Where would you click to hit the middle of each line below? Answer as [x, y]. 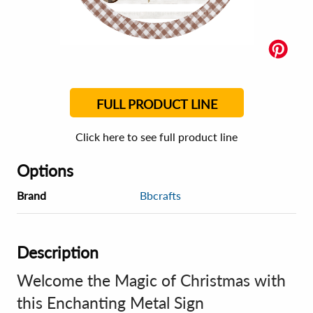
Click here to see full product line [156, 137]
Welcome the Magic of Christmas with [151, 280]
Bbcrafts [160, 195]
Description [58, 252]
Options [45, 170]
